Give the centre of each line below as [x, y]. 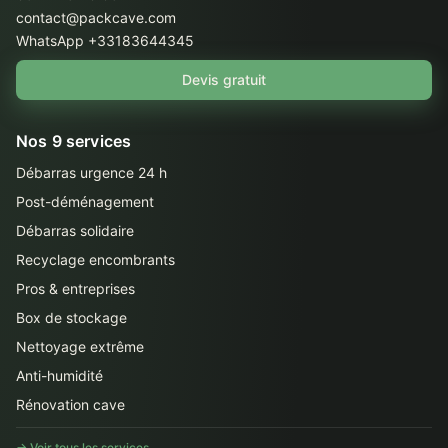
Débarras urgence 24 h [91, 172]
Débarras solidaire [75, 230]
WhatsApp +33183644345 [105, 40]
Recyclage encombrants [95, 259]
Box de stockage [71, 317]
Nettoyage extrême [80, 346]
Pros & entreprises [75, 288]
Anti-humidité [59, 375]
